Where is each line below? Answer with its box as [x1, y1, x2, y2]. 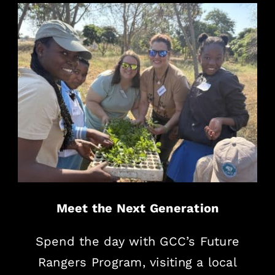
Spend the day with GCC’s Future [35, 234, 240, 249]
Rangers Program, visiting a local [38, 255, 237, 270]
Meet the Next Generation [56, 201, 219, 216]
